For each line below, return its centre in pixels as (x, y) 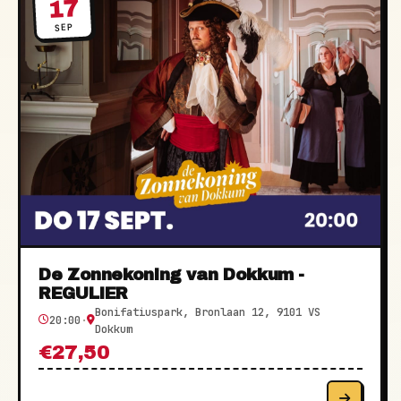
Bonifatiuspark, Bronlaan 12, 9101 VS (208, 311)
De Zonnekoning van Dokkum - (172, 274)
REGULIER (84, 293)
